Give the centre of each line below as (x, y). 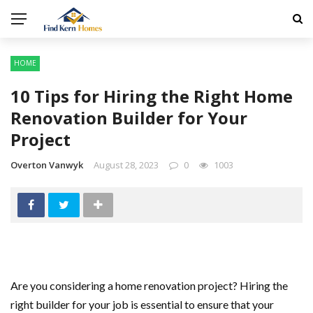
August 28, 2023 (126, 165)
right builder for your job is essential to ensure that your (142, 304)
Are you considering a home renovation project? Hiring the (149, 285)
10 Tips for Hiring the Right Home (152, 96)
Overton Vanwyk (47, 165)
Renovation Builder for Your (129, 118)
